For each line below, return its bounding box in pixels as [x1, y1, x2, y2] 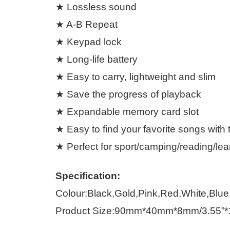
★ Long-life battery [55, 53, 138, 65]
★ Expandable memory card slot [55, 106, 199, 117]
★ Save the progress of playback [55, 88, 201, 100]
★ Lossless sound [55, 1, 137, 12]
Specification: [55, 170, 120, 181]
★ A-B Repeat [55, 18, 118, 30]
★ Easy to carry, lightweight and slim [55, 71, 216, 82]
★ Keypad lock [55, 36, 122, 47]
